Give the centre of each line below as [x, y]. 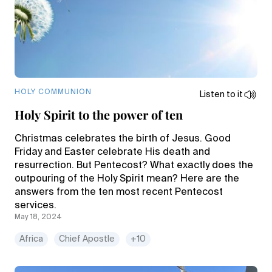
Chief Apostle [87, 239]
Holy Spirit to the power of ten [99, 114]
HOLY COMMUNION [53, 92]
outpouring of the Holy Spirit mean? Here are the [127, 179]
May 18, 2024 [38, 217]
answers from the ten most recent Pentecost [119, 192]
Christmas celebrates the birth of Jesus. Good [123, 139]
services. [36, 206]
